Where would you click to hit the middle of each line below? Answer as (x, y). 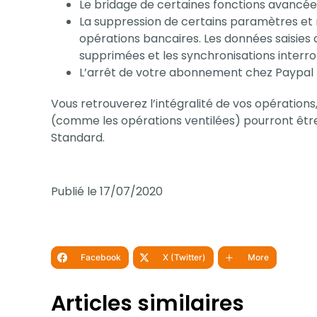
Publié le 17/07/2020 (107, 191)
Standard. (78, 137)
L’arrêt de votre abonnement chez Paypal (196, 72)
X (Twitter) (184, 257)
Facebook (101, 257)
